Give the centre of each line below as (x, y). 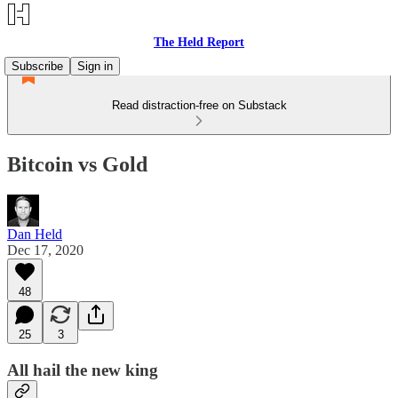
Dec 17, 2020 (45, 250)
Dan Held (35, 234)
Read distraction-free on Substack (199, 105)
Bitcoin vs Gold (77, 164)
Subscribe (37, 66)
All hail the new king (83, 370)
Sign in (95, 66)
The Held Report (199, 42)
